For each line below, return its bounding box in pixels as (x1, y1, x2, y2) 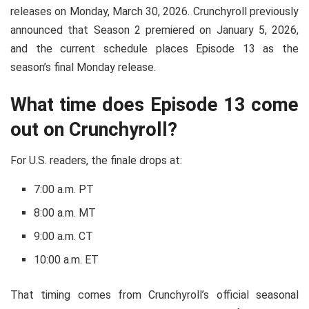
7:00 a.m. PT (34, 183, 94, 197)
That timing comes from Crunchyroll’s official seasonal (10, 288, 299, 302)
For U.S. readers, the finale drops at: (10, 154, 182, 168)
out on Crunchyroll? (10, 118, 177, 141)
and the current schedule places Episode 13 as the (10, 42, 299, 56)
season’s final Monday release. (10, 61, 156, 74)
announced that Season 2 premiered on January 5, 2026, (10, 23, 299, 37)
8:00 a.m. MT (34, 206, 97, 220)
